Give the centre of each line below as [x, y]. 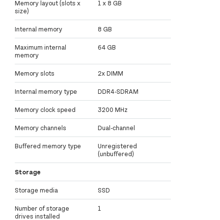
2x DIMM [110, 73]
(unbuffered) [116, 154]
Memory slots [35, 73]
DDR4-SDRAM [118, 92]
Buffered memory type [48, 146]
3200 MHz [113, 110]
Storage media [36, 190]
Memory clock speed [45, 110]
